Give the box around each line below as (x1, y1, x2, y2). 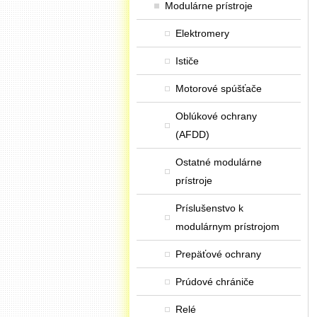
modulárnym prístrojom (175, 221, 279, 232)
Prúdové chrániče (175, 276, 254, 287)
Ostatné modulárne (175, 156, 262, 168)
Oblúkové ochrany (175, 110, 257, 122)
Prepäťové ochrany (175, 248, 261, 260)
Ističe (175, 55, 199, 67)
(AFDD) (175, 129, 209, 140)
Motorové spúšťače (175, 83, 262, 94)
